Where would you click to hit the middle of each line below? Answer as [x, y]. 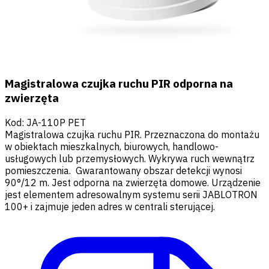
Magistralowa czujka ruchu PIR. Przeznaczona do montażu [132, 134]
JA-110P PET [56, 122]
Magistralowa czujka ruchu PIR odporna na [119, 83]
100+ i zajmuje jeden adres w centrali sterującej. [111, 206]
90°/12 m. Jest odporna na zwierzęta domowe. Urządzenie [133, 182]
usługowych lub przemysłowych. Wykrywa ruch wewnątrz [130, 158]
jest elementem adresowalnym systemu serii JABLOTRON [131, 194]
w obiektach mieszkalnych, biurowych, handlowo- [112, 146]
